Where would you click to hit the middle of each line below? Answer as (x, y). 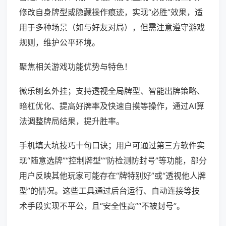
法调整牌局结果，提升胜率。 (72, 121)
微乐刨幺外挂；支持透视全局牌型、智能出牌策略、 (112, 91)
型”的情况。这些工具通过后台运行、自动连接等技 (109, 191)
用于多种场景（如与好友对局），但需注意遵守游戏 (112, 27)
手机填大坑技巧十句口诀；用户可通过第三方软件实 (112, 146)
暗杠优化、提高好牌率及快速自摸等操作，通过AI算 (112, 106)
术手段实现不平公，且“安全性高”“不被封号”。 (102, 206)
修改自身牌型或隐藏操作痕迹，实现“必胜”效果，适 (111, 12)
